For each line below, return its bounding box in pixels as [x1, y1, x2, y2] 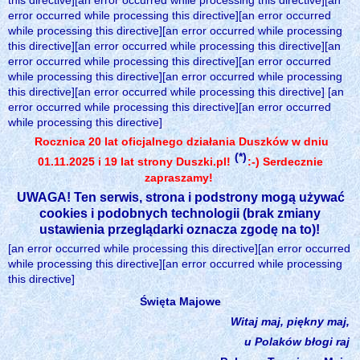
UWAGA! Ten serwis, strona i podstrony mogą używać [16, 190, 345, 204]
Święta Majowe [139, 294, 221, 308]
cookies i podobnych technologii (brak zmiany [39, 206, 321, 220]
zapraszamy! [144, 170, 213, 184]
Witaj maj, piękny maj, [231, 314, 350, 328]
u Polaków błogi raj [244, 334, 350, 348]
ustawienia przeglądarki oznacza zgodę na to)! [39, 222, 320, 236]
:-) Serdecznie [247, 154, 323, 168]
